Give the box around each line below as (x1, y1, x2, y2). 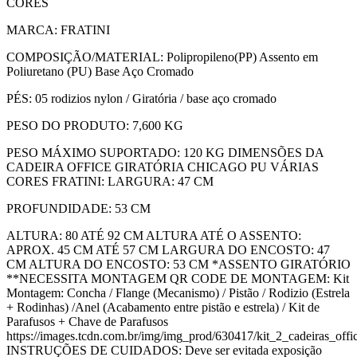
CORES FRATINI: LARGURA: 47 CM (6, 174, 214, 188)
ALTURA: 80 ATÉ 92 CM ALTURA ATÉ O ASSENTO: (6, 228, 301, 242)
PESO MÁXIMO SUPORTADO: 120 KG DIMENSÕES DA (6, 145, 324, 159)
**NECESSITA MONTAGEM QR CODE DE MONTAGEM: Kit (6, 271, 349, 285)
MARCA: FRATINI (6, 22, 110, 37)
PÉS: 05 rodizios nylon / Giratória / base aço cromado (6, 91, 277, 105)
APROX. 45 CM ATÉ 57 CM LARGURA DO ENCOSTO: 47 (6, 242, 330, 257)
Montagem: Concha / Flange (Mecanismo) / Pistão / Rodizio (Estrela (6, 285, 350, 300)
